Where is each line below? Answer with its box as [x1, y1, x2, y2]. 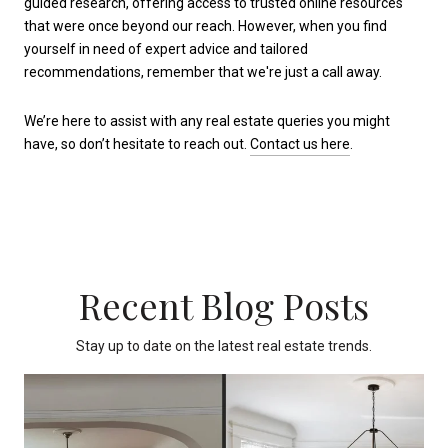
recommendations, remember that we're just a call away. [24, 63, 382, 80]
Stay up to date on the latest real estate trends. [76, 338, 372, 355]
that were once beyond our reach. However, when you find [24, 17, 387, 34]
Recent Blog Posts [79, 281, 369, 330]
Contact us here [250, 136, 350, 153]
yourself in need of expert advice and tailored [24, 40, 308, 57]
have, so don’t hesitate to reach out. [24, 136, 250, 153]
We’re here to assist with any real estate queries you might [24, 113, 390, 130]
